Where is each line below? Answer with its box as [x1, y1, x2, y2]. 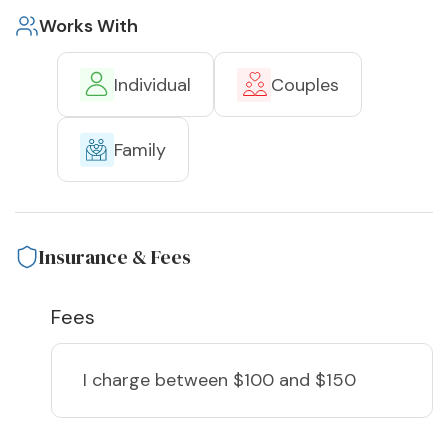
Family [114, 137, 166, 162]
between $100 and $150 [155, 368, 356, 393]
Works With [39, 14, 138, 39]
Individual [114, 72, 191, 97]
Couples [271, 72, 339, 97]
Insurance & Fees [39, 243, 191, 272]
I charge [83, 368, 155, 393]
